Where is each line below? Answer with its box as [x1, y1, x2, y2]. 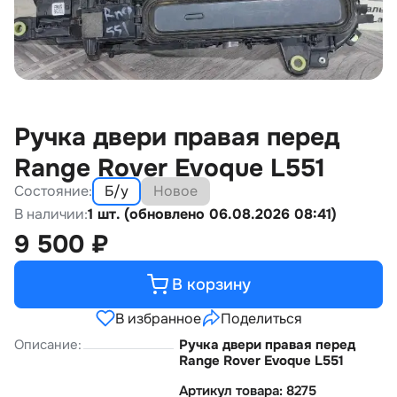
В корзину [171, 274, 251, 294]
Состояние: [14, 182, 92, 200]
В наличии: [14, 204, 88, 223]
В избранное [114, 308, 201, 328]
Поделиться [220, 308, 302, 328]
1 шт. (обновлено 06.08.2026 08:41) [88, 205, 337, 223]
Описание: [14, 336, 82, 354]
